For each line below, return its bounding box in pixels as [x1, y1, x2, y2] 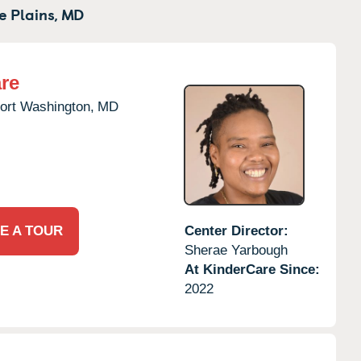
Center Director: [184, 222, 288, 239]
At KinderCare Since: [184, 261, 320, 277]
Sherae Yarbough [184, 242, 288, 258]
